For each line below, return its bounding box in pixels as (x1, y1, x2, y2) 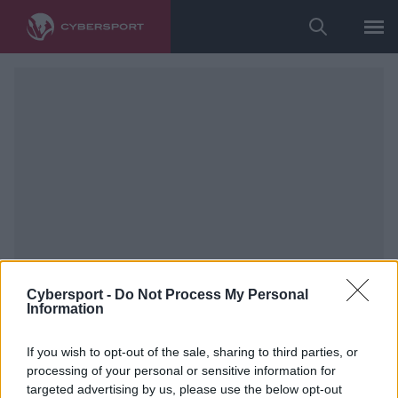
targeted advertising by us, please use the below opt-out (27, 381, 342, 396)
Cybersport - (27, 286, 115, 302)
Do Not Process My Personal (115, 286, 308, 302)
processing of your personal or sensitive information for (27, 362, 336, 378)
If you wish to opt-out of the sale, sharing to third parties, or (27, 344, 358, 359)
